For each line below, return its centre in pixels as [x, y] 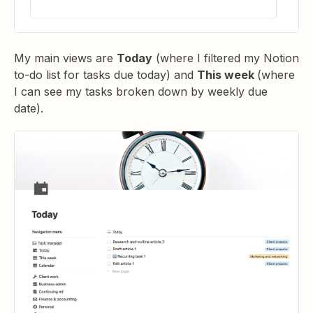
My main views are [65, 58]
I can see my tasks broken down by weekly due [141, 92]
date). [29, 109]
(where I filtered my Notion [226, 58]
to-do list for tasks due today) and [105, 75]
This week [227, 75]
